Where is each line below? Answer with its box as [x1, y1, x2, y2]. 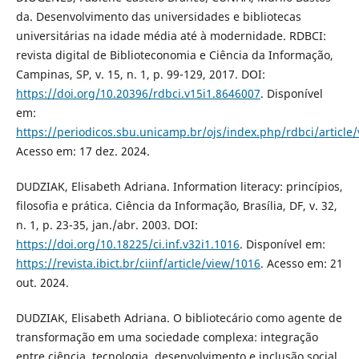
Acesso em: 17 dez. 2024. [15, 143, 150, 159]
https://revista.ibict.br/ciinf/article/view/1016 [15, 255, 260, 271]
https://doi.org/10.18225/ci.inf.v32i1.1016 [15, 236, 240, 252]
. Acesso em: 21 [260, 255, 343, 271]
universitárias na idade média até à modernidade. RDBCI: [15, 27, 326, 43]
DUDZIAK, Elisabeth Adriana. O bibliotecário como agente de [15, 309, 342, 325]
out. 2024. [15, 274, 69, 290]
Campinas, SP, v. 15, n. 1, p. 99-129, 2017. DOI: [15, 66, 265, 82]
